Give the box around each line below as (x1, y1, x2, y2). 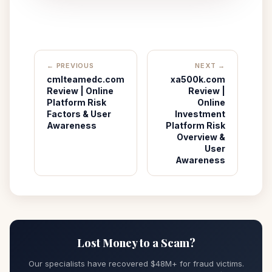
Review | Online (47, 86, 114, 96)
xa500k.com (171, 74, 225, 84)
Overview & (177, 132, 225, 142)
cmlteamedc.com (47, 74, 124, 84)
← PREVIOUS (47, 61, 94, 70)
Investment (175, 109, 225, 119)
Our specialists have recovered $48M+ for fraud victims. (28, 259, 244, 268)
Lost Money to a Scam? (76, 236, 195, 250)
